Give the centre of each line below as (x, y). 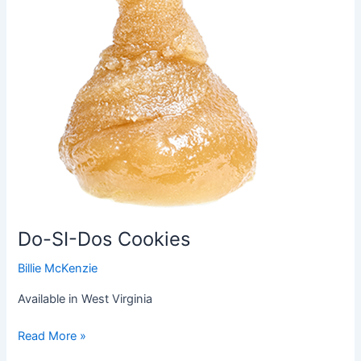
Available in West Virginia (85, 299)
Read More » (52, 336)
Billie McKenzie (58, 269)
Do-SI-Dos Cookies (104, 239)
